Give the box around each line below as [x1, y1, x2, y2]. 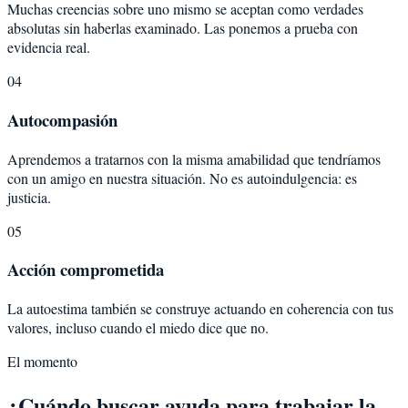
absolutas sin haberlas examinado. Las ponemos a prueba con [7, 18, 358, 38]
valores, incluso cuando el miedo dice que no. [7, 317, 269, 337]
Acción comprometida [7, 257, 164, 282]
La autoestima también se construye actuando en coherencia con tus [7, 298, 393, 318]
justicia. [7, 187, 51, 207]
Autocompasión [7, 107, 117, 132]
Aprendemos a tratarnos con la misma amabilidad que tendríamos [7, 148, 381, 168]
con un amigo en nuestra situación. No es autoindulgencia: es [7, 168, 357, 188]
